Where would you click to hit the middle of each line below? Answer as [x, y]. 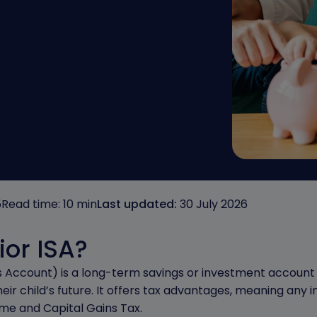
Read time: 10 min [49, 204]
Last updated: [137, 204]
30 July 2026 [212, 204]
